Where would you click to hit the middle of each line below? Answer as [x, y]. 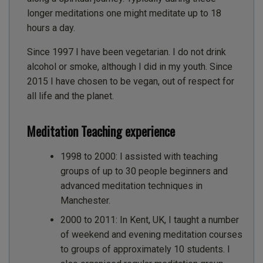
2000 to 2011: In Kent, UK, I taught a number [149, 220]
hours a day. [51, 28]
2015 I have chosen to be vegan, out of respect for [131, 82]
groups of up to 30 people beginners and [144, 171]
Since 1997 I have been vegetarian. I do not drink [127, 52]
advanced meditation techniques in [131, 186]
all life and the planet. [70, 96]
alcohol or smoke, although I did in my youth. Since [130, 67]
